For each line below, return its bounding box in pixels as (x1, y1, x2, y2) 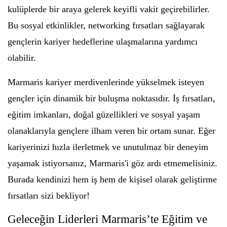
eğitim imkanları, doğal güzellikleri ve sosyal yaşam (8, 109, 200, 120)
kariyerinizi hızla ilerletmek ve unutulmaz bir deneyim (8, 142, 208, 153)
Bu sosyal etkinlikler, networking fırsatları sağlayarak (8, 20, 205, 31)
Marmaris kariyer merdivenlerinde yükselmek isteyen (8, 77, 204, 88)
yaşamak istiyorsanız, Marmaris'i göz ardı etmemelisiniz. (8, 158, 217, 169)
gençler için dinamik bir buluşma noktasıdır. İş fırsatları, (8, 93, 215, 104)
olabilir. (8, 53, 36, 63)
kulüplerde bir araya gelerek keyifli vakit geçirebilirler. (8, 4, 210, 15)
